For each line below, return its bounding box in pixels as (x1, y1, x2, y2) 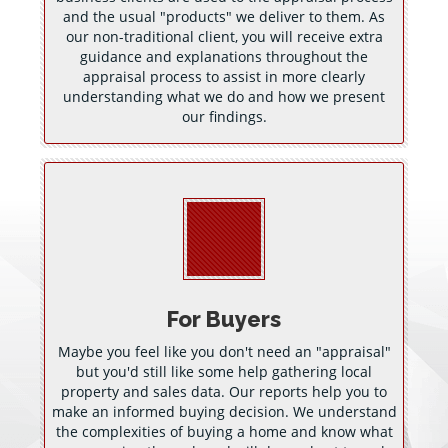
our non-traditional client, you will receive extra (65, 27, 383, 46)
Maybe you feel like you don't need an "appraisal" (57, 342, 391, 361)
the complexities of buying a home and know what (55, 422, 393, 441)
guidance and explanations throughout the (80, 47, 368, 66)
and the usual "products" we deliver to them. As (63, 7, 385, 26)
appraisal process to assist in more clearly (83, 67, 365, 86)
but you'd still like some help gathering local (76, 362, 372, 381)
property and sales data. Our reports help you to (61, 382, 387, 401)
